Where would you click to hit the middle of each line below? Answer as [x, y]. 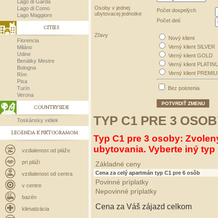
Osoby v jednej [112, 8]
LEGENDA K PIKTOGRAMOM [44, 133]
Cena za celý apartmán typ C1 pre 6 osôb [148, 173]
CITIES [51, 28]
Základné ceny [118, 164]
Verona [25, 95]
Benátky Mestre [36, 61]
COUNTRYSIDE [51, 108]
